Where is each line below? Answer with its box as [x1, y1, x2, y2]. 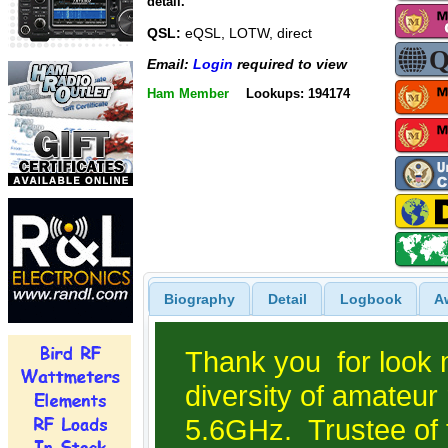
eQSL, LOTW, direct [181, 25, 312, 42]
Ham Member [147, 86, 229, 101]
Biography [163, 290, 235, 307]
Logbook [339, 290, 402, 307]
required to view [233, 55, 347, 72]
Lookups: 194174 [245, 86, 350, 101]
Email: [147, 55, 193, 72]
